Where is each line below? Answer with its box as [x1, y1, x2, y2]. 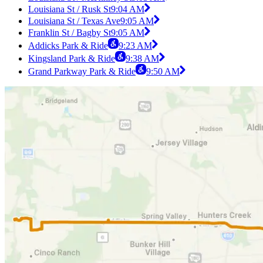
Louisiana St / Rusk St [28, 4, 111, 15]
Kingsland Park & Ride [28, 53, 115, 64]
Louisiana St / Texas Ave [28, 16, 120, 26]
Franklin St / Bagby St [28, 28, 111, 38]
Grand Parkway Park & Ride [28, 66, 136, 77]
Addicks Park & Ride [28, 41, 108, 51]
